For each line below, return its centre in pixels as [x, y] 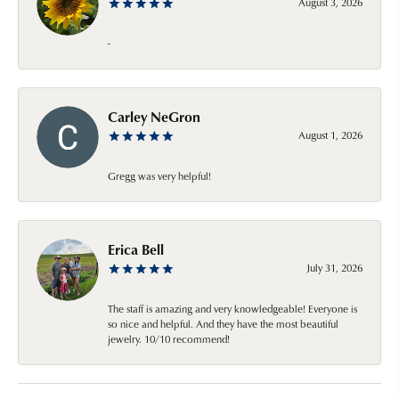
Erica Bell [136, 249]
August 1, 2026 [330, 134]
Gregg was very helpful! [159, 175]
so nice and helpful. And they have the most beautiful [223, 323]
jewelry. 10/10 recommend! [169, 338]
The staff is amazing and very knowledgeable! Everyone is [232, 308]
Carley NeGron [154, 116]
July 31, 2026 [334, 267]
